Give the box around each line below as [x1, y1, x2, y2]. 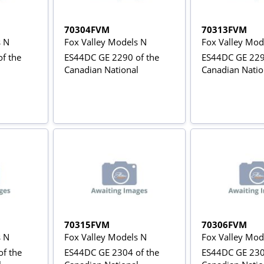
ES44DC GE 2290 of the [64, 51, 159, 63]
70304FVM [64, 24, 110, 35]
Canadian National [64, 64, 138, 75]
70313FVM [201, 24, 247, 35]
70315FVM [64, 219, 110, 231]
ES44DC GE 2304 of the [64, 246, 159, 259]
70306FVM [201, 219, 247, 231]
